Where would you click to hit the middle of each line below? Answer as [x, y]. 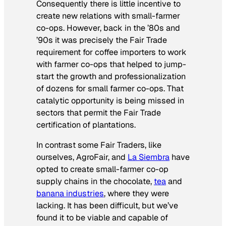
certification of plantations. [86, 125]
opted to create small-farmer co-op [102, 169]
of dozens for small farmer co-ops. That [110, 88]
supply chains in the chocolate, [95, 182]
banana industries [70, 194]
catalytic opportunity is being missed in [110, 100]
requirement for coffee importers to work [111, 52]
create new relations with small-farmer [108, 16]
